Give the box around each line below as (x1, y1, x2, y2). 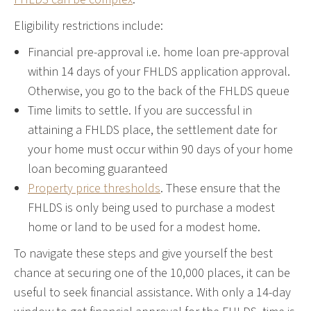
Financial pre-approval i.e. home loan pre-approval (28, 43, 289, 61)
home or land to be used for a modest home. (28, 218, 260, 236)
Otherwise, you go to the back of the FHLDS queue (28, 82, 289, 100)
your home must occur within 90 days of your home (28, 140, 293, 158)
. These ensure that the (160, 179, 280, 197)
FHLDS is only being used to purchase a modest (28, 199, 275, 217)
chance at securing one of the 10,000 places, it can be (14, 264, 290, 282)
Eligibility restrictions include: (14, 17, 163, 35)
